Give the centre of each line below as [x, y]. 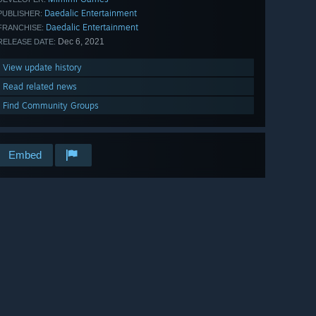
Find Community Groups [51, 106]
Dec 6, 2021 [80, 42]
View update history [42, 68]
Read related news [40, 87]
